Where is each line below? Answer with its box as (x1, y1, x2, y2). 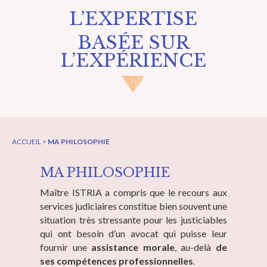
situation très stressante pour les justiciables (40, 214, 227, 226)
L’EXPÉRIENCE (60, 49, 207, 72)
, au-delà (174, 241, 216, 253)
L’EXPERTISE (69, 8, 198, 30)
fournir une (40, 241, 92, 253)
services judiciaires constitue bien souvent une (40, 200, 227, 212)
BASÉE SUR (77, 32, 190, 54)
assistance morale (91, 241, 175, 253)
